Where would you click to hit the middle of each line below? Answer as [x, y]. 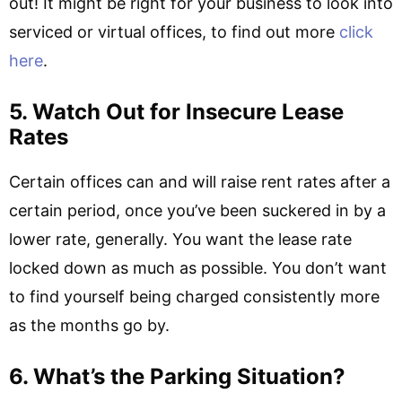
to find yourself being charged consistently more [194, 297]
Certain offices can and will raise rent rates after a [200, 182]
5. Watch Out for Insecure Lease [176, 112]
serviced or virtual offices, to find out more [174, 32]
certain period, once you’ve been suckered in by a [197, 210]
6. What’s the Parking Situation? [177, 376]
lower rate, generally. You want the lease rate [180, 239]
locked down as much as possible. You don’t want [198, 268]
